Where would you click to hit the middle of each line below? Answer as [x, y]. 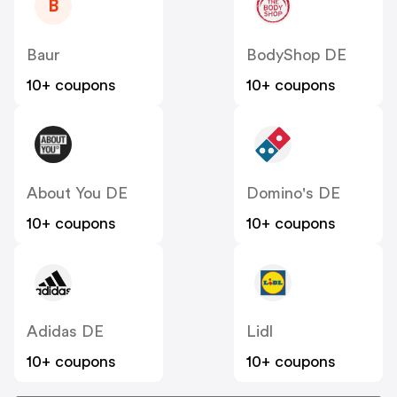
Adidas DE [65, 332]
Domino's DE [293, 194]
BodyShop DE [296, 55]
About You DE [77, 194]
